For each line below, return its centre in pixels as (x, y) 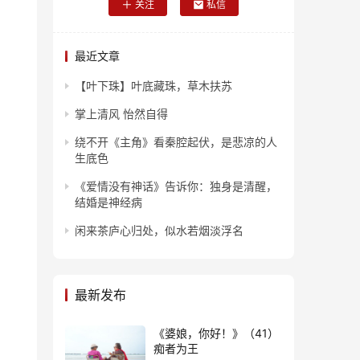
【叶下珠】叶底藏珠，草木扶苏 (153, 86)
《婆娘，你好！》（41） (216, 333)
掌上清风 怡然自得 (121, 114)
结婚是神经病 (108, 202)
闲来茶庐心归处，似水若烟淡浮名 (159, 231)
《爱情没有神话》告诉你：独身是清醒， (176, 186)
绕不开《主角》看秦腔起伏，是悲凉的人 (176, 142)
